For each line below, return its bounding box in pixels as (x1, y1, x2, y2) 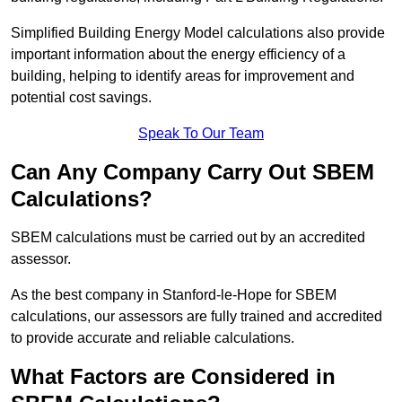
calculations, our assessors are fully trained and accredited (11, 309, 382, 325)
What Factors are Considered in (11, 364, 336, 389)
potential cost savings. (11, 90, 152, 106)
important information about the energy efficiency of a (11, 47, 345, 63)
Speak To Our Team (138, 126, 264, 142)
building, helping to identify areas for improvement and (11, 68, 354, 84)
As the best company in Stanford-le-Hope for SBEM (11, 287, 336, 303)
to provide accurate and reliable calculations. (11, 330, 294, 346)
